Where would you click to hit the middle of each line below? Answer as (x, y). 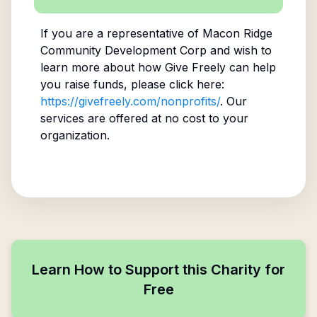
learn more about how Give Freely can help (158, 67)
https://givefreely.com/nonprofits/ (130, 101)
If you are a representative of (121, 33)
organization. (75, 135)
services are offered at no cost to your (144, 118)
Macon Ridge (237, 33)
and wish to (239, 50)
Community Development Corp (123, 50)
